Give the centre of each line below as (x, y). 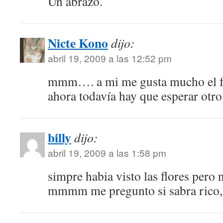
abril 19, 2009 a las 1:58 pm (107, 153)
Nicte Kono (78, 43)
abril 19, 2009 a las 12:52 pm (110, 58)
